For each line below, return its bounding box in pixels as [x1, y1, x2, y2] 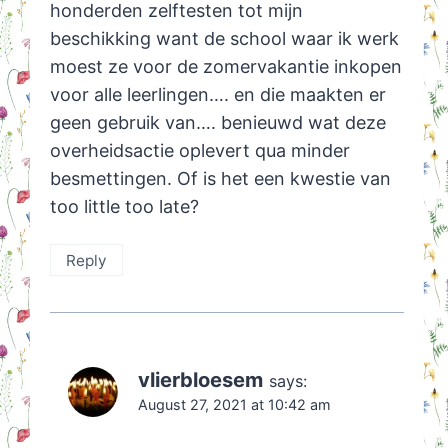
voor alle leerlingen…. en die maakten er [49, 84, 386, 106]
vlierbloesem [137, 367, 263, 393]
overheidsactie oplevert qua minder [49, 140, 350, 162]
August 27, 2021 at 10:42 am [137, 396, 331, 414]
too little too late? [49, 196, 199, 218]
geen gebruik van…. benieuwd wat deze [49, 112, 386, 134]
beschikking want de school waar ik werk [49, 28, 399, 50]
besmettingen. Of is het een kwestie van [49, 168, 391, 190]
